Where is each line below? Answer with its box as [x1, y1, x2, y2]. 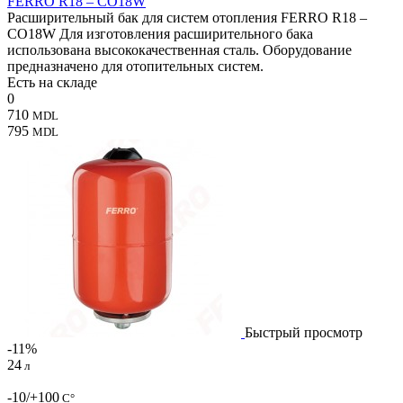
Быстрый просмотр [245, 324, 363, 340]
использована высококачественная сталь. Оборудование [7, 41, 352, 58]
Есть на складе [7, 74, 97, 90]
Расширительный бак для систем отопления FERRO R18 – [7, 9, 367, 25]
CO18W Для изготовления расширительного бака [7, 25, 313, 41]
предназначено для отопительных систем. [7, 58, 264, 74]
